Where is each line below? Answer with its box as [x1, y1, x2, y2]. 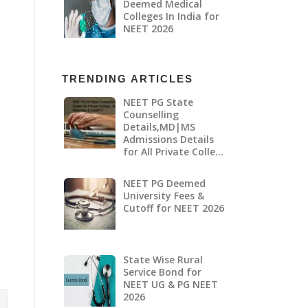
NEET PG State [122, 96, 193, 109]
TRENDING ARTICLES [62, 72, 193, 85]
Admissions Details [122, 133, 214, 146]
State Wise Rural [122, 253, 203, 267]
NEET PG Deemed [122, 177, 206, 190]
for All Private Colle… [122, 145, 223, 159]
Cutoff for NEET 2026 [122, 201, 224, 215]
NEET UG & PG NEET [122, 278, 218, 291]
